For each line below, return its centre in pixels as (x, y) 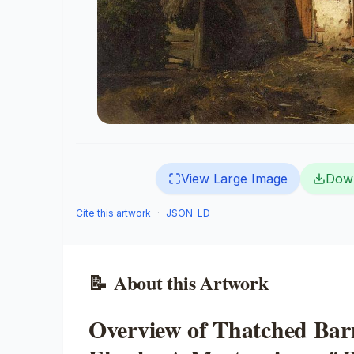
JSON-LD (188, 213)
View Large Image (234, 179)
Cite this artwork (113, 213)
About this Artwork (191, 282)
